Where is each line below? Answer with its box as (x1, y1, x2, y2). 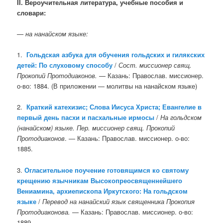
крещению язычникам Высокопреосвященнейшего (17, 175, 183, 185)
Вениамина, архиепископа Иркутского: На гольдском (17, 186, 188, 196)
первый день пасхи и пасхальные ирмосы (17, 112, 157, 122)
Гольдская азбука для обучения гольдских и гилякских (26, 50, 205, 60)
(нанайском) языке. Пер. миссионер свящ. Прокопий (17, 123, 175, 133)
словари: (17, 8, 46, 18)
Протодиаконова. (17, 207, 71, 217)
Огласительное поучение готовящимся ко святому (24, 165, 189, 175)
